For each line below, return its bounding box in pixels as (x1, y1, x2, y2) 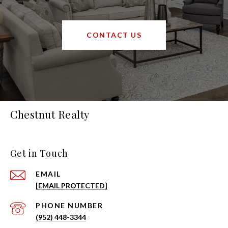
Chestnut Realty (10, 107, 90, 122)
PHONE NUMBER (36, 201, 103, 210)
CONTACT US (87, 31, 141, 40)
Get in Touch (10, 147, 68, 160)
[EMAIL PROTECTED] (36, 181, 107, 190)
